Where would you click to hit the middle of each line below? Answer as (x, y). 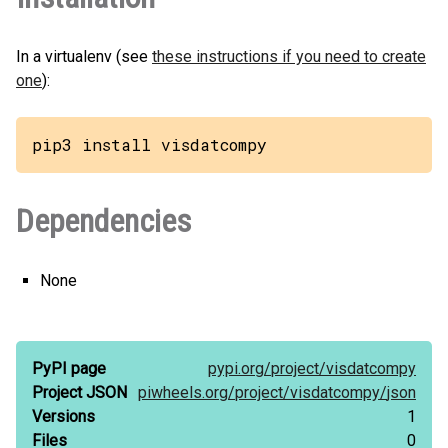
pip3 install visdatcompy (149, 144)
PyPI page (69, 368)
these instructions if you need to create (289, 56)
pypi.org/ (239, 368)
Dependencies (103, 221)
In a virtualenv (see (84, 56)
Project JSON (79, 392)
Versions (63, 416)
